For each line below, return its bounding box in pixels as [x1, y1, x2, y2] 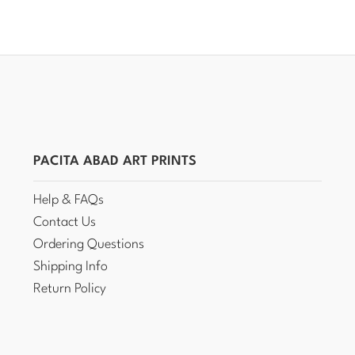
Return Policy [33, 282, 107, 296]
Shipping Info [33, 260, 109, 273]
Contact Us [33, 216, 97, 229]
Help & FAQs [33, 193, 105, 207]
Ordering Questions [33, 238, 145, 251]
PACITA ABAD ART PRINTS [33, 155, 197, 168]
